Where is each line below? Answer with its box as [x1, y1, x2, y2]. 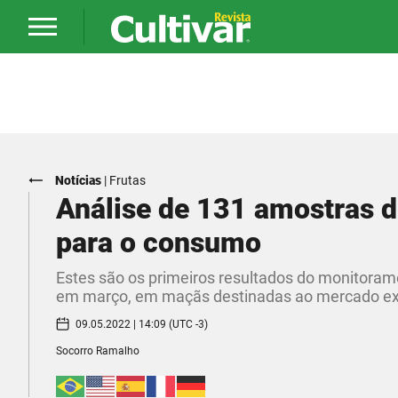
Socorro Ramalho [56, 345, 139, 357]
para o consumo [56, 226, 261, 259]
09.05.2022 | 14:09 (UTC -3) [76, 317, 208, 330]
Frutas [109, 173, 146, 187]
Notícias [55, 173, 101, 187]
